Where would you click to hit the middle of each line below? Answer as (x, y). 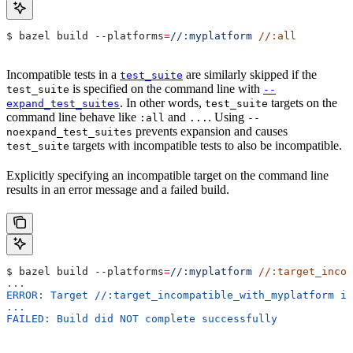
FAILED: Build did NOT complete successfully (142, 319)
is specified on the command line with (166, 89)
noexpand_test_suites (69, 132)
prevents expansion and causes (210, 132)
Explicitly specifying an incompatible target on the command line (167, 176)
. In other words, (162, 103)
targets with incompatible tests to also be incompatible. (206, 146)
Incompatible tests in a (63, 75)
